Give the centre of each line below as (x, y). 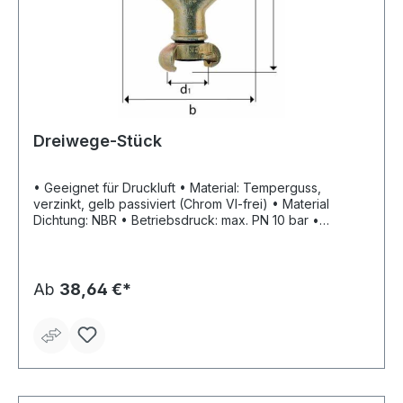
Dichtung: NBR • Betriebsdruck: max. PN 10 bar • (77, 220)
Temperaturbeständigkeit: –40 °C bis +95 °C (165, 237)
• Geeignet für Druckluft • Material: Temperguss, (106, 188)
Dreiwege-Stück (98, 141)
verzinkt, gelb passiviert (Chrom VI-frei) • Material (152, 204)
